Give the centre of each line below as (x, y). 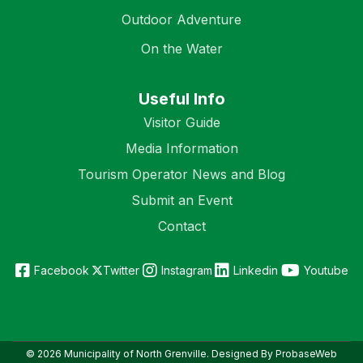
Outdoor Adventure (181, 20)
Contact (181, 226)
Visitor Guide (181, 123)
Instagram (186, 271)
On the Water (181, 49)
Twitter (121, 271)
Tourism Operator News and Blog (181, 175)
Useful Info (181, 99)
